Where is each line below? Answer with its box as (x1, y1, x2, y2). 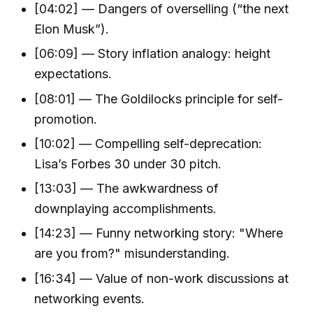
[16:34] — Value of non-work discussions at (34, 270, 289, 286)
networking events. (34, 291, 145, 306)
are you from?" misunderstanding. (34, 246, 231, 261)
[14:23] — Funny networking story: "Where (34, 226, 284, 241)
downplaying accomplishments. (34, 201, 217, 217)
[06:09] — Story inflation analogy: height (34, 46, 271, 61)
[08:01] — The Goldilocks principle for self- (34, 91, 284, 106)
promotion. (34, 111, 98, 126)
